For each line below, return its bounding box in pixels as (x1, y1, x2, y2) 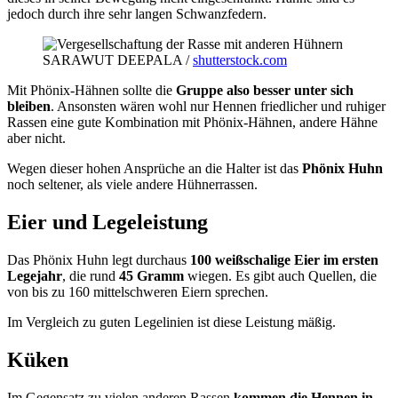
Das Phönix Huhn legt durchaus (7, 252, 190, 268)
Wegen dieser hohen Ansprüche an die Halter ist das (7, 161, 302, 177)
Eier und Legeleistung (7, 211, 208, 235)
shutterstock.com (193, 52, 287, 68)
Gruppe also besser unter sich (176, 83, 354, 99)
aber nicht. (7, 131, 66, 147)
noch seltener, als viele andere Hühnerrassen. (7, 177, 258, 193)
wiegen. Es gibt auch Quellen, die (184, 268, 377, 284)
